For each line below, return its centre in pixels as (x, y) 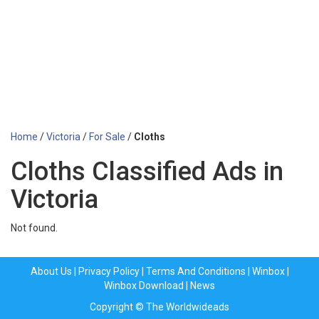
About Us (51, 271)
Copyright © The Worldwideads (159, 307)
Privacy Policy (109, 271)
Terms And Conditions (195, 271)
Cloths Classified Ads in (147, 172)
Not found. (34, 228)
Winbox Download (144, 286)
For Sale (107, 137)
